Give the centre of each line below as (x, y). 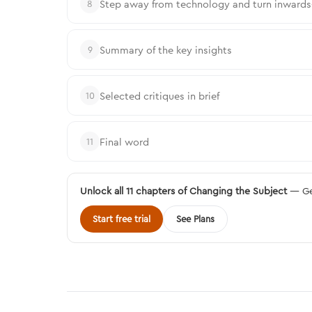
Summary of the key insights (166, 49)
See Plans (195, 219)
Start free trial (122, 219)
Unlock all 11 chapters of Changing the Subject (184, 191)
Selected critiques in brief (159, 95)
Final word (124, 141)
